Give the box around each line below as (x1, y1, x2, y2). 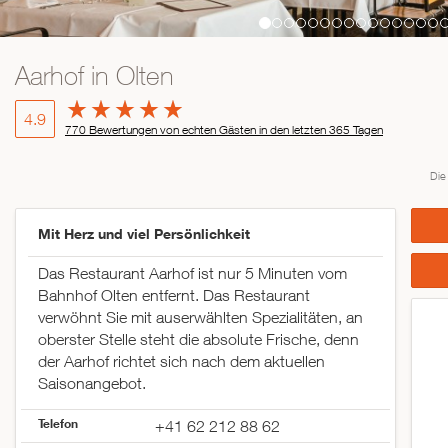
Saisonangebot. (38, 374, 146, 393)
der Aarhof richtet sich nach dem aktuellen (38, 352, 325, 371)
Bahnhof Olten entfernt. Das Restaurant (38, 286, 310, 305)
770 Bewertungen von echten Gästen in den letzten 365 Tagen (65, 122, 383, 138)
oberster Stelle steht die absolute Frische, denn (38, 330, 359, 349)
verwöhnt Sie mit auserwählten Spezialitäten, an (38, 308, 363, 327)
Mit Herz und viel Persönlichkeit (38, 225, 250, 243)
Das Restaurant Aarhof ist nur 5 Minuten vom (38, 264, 347, 283)
